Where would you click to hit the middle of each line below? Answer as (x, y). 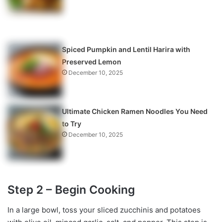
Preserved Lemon (92, 62)
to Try (72, 124)
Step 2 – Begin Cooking (71, 190)
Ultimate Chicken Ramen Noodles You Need (135, 111)
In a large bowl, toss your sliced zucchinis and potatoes (104, 210)
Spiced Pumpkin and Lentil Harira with (126, 50)
